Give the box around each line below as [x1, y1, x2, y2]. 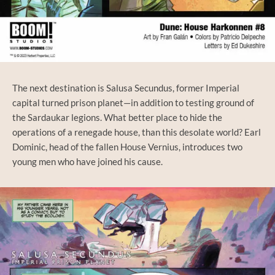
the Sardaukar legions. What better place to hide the [12, 111, 222, 123]
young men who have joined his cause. [12, 155, 163, 167]
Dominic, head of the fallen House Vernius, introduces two [12, 141, 242, 152]
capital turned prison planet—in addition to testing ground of [12, 96, 254, 108]
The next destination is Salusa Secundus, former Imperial [12, 82, 239, 93]
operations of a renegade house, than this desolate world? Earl [12, 126, 261, 137]
